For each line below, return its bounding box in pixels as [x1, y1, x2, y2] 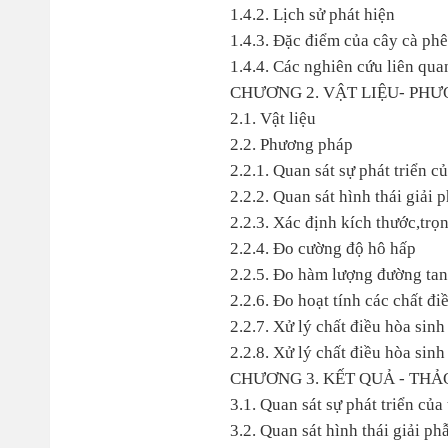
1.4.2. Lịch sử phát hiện [229, 5, 395, 24]
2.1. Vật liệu [229, 109, 316, 128]
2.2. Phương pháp [229, 135, 353, 154]
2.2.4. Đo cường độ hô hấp [229, 239, 416, 258]
